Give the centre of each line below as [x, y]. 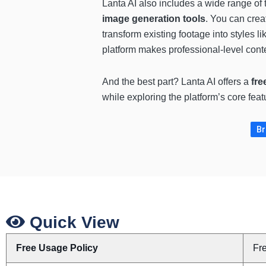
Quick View [72, 222]
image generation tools [154, 18]
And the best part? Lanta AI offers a [177, 81]
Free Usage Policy [57, 248]
